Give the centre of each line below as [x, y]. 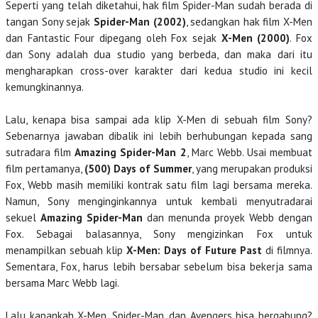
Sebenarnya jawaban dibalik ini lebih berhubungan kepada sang [159, 136]
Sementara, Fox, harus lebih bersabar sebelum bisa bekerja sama [159, 267]
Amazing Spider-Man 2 [131, 152]
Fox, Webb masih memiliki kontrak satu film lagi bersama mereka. [159, 185]
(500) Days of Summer [138, 169]
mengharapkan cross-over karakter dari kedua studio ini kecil [159, 71]
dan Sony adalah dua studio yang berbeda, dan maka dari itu [159, 54]
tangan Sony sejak [50, 22]
